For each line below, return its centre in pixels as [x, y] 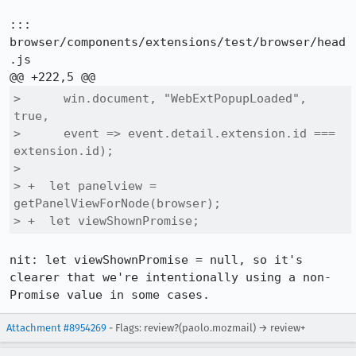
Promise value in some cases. [110, 295]
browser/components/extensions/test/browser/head [178, 42]
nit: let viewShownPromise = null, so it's [156, 260]
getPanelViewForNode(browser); [117, 203]
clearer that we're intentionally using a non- [170, 277]
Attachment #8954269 [56, 328]
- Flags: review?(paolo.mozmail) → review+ [206, 328]
